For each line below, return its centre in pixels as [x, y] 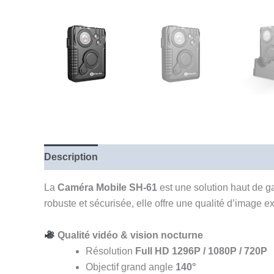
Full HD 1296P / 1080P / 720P [201, 251]
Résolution [110, 251]
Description [71, 157]
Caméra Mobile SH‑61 [107, 188]
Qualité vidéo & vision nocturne [131, 235]
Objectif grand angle [131, 267]
